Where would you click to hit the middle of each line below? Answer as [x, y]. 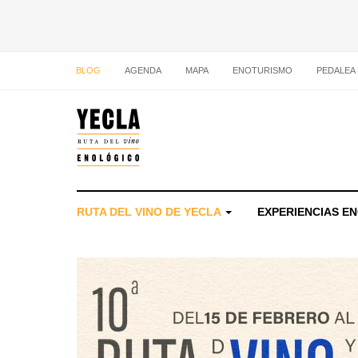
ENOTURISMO [263, 70]
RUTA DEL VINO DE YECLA [150, 211]
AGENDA [143, 70]
